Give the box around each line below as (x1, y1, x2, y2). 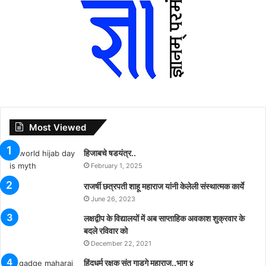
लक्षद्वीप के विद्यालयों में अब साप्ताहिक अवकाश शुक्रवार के (84, 213, 245, 223)
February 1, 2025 (91, 161, 142, 170)
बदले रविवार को (84, 225, 128, 236)
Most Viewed (29, 121, 86, 133)
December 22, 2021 (91, 239, 151, 248)
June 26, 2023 (91, 194, 135, 203)
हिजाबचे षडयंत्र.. (84, 147, 136, 158)
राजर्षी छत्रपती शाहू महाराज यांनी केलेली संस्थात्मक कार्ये (84, 180, 244, 191)
